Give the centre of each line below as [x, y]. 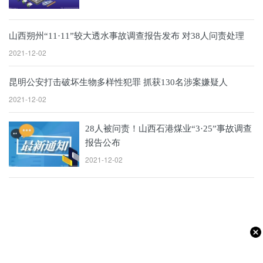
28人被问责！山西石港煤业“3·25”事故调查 [168, 129]
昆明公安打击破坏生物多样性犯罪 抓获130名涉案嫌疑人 [118, 82]
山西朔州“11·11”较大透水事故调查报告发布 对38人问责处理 [127, 36]
